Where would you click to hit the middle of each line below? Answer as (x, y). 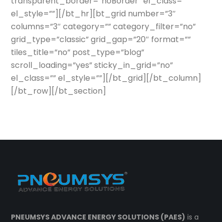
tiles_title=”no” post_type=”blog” (78, 52)
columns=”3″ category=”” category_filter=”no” (104, 27)
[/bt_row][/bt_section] (59, 91)
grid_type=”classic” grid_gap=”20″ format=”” (101, 39)
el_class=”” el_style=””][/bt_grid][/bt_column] (106, 78)
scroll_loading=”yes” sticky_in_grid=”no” (92, 65)
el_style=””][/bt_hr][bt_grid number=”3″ (94, 14)
